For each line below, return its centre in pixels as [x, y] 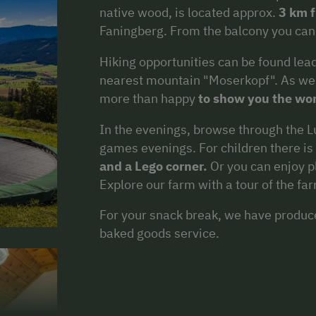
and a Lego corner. [153, 166]
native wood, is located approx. [189, 12]
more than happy [149, 98]
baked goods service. [159, 233]
